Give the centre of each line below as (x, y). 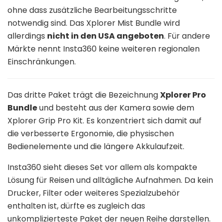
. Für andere (187, 36)
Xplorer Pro (183, 95)
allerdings (27, 36)
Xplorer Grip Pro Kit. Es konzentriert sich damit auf (105, 120)
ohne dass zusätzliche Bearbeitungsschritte (92, 10)
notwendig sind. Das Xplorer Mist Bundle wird (94, 23)
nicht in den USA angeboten (106, 36)
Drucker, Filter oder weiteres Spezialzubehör (94, 193)
